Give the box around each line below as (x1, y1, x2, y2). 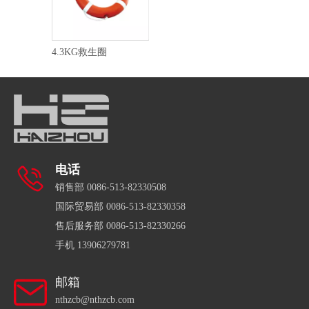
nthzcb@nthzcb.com (55, 294, 134, 305)
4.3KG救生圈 (52, 46, 107, 57)
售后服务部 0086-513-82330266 (55, 220, 186, 231)
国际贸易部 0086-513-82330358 (55, 201, 186, 212)
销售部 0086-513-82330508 (55, 181, 166, 192)
